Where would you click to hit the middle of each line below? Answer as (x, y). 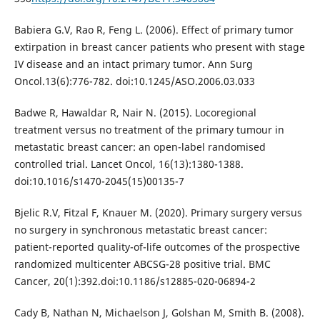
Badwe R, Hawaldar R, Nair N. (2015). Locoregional (135, 113)
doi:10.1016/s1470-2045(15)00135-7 (99, 181)
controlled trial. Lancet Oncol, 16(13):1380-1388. (129, 164)
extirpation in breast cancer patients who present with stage (159, 47)
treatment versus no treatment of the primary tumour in (149, 130)
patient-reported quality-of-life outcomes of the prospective (157, 247)
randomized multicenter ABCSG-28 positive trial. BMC (142, 264)
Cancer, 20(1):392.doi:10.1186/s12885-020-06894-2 (135, 281)
